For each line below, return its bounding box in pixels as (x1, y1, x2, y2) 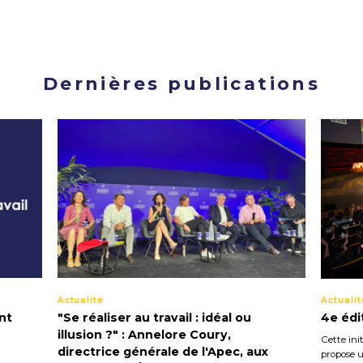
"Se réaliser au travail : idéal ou (57, 310, 251, 325)
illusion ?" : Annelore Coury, (57, 327, 231, 342)
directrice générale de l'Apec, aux (57, 344, 268, 359)
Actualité (57, 294, 105, 305)
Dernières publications (43, 72, 320, 94)
